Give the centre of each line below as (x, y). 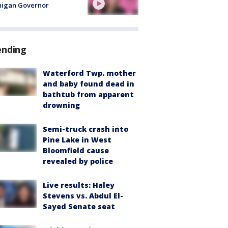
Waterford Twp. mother (89, 73)
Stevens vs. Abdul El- (83, 195)
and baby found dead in (89, 83)
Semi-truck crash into (85, 129)
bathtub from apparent (88, 94)
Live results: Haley (79, 185)
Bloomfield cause (76, 150)
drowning (61, 105)
